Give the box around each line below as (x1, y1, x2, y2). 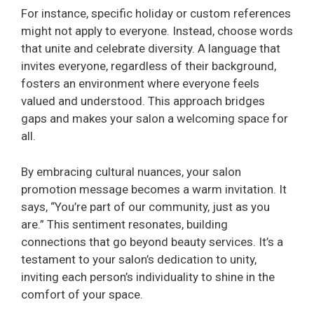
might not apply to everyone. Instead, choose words (21, 24, 293, 39)
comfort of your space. (21, 287, 143, 301)
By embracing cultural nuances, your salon (21, 164, 241, 179)
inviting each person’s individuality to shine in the (21, 269, 275, 284)
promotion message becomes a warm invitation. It (21, 182, 287, 196)
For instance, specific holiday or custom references (21, 6, 291, 21)
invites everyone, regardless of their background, (21, 59, 276, 74)
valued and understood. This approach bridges (21, 94, 265, 109)
